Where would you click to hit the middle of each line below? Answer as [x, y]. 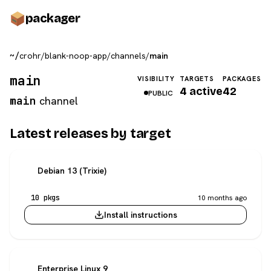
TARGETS [197, 79]
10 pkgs [46, 198]
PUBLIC [160, 93]
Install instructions [140, 215]
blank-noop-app [76, 56]
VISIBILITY [156, 79]
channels [128, 56]
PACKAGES [242, 79]
